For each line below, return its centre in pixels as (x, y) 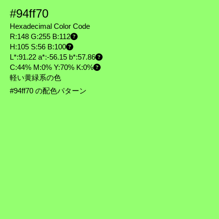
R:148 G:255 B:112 (40, 37)
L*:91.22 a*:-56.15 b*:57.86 (53, 57)
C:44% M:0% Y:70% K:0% (52, 67)
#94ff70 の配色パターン (49, 91)
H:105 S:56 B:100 (38, 47)
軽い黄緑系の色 (35, 78)
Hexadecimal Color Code (50, 26)
